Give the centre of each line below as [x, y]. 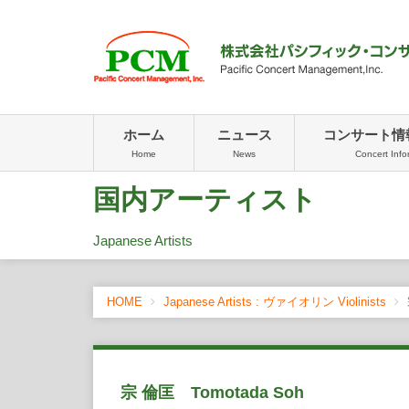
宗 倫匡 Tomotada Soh [212, 393]
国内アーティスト [205, 199]
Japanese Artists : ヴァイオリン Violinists [275, 302]
